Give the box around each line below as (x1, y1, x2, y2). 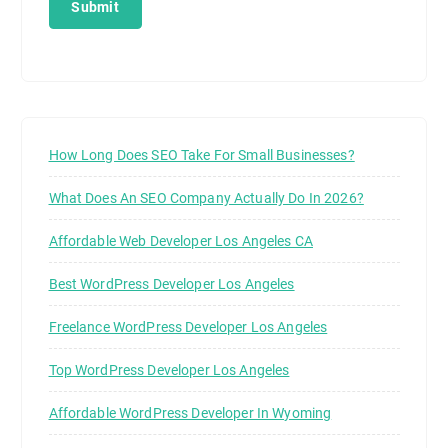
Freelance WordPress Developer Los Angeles (48, 319, 328, 336)
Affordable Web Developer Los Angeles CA (48, 233, 313, 250)
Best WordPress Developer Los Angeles (48, 276, 295, 293)
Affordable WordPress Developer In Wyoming (48, 405, 332, 422)
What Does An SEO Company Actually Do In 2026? (48, 190, 364, 207)
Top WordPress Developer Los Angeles (48, 362, 290, 379)
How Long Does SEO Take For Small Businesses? (48, 147, 355, 164)
